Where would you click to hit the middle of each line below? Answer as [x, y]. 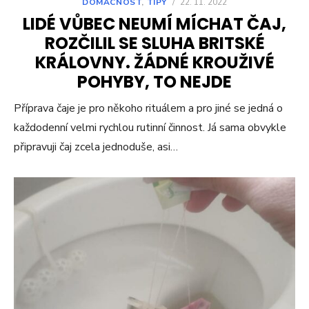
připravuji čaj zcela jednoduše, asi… [96, 147]
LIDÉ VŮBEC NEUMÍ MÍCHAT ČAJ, [154, 23]
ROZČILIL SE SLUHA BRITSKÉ [154, 43]
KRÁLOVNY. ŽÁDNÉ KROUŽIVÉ [154, 62]
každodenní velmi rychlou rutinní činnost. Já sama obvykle [150, 127]
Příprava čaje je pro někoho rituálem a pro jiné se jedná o [148, 108]
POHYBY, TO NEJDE [154, 81]
